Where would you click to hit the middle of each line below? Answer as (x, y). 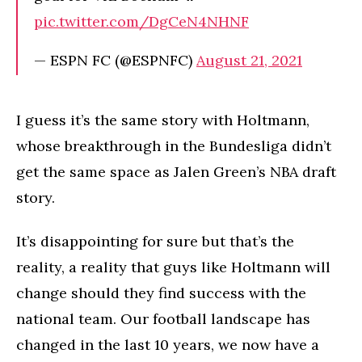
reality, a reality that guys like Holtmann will (173, 267)
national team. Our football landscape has (163, 319)
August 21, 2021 (249, 60)
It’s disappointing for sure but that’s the (155, 242)
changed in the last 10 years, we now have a (168, 345)
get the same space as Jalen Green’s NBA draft (176, 171)
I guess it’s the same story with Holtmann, (163, 120)
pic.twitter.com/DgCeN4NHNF (141, 21)
